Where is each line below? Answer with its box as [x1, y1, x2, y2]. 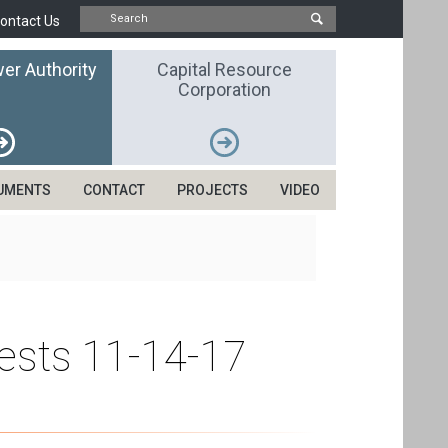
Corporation [177, 79, 271, 100]
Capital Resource [156, 59, 292, 80]
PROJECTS [177, 182, 248, 198]
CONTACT [83, 182, 145, 198]
